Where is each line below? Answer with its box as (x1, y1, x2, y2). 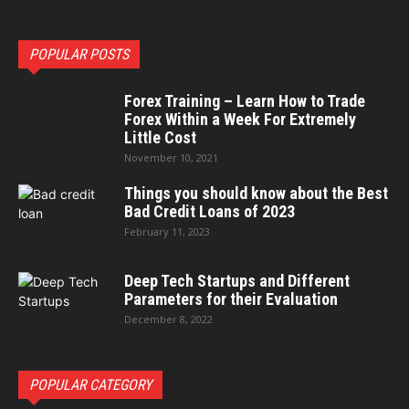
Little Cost (124, 128, 196, 147)
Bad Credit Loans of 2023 (124, 202, 295, 221)
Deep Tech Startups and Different (124, 271, 350, 290)
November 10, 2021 (124, 151, 218, 164)
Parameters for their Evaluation (124, 289, 338, 309)
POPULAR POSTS (29, 46, 129, 63)
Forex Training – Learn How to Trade (124, 91, 365, 110)
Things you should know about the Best (124, 184, 388, 203)
